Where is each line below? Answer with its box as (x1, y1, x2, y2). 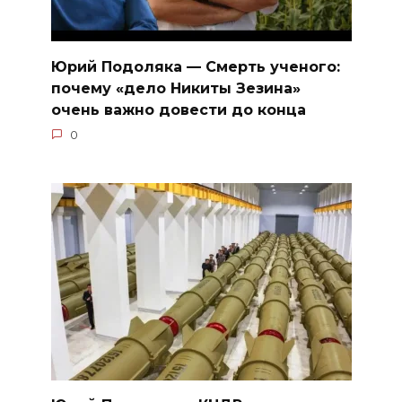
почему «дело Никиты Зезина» (50, 79, 301, 97)
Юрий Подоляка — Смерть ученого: (50, 57, 340, 75)
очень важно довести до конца (50, 100, 306, 118)
